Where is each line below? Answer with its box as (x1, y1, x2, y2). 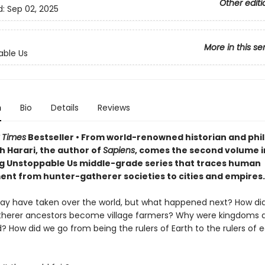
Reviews (97, 102, 130, 114)
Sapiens (102, 144, 135, 156)
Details (50, 102, 79, 114)
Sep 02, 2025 (7, 3, 59, 15)
